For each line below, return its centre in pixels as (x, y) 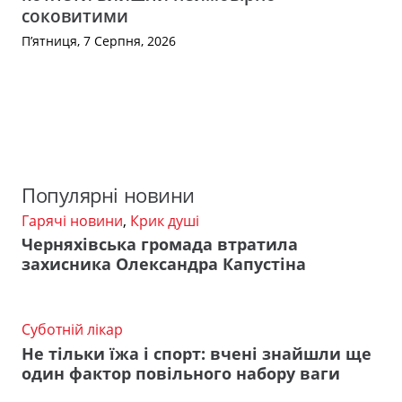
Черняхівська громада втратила (160, 245)
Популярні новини (108, 195)
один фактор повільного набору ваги (181, 373)
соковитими (75, 16)
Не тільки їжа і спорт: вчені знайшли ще (197, 353)
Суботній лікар (72, 330)
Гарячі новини (72, 220)
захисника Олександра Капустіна (164, 264)
